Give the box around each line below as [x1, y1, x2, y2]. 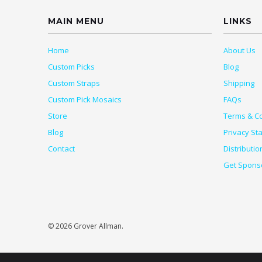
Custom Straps [48, 77, 100, 88]
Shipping [223, 77, 254, 88]
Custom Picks [48, 61, 95, 72]
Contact [48, 143, 75, 154]
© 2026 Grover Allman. [48, 220, 123, 231]
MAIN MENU [48, 15, 104, 26]
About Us [223, 44, 256, 56]
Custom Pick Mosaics [48, 94, 122, 105]
